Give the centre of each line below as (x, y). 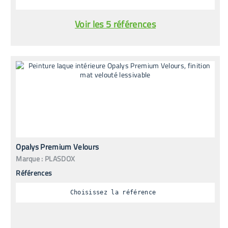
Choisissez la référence (113, 193)
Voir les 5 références (115, 24)
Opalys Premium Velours (58, 147)
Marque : (30, 158)
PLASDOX (60, 158)
